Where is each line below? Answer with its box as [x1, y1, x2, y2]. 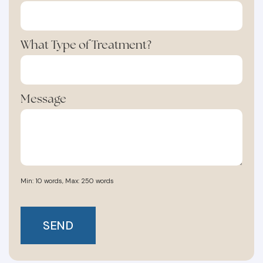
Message [21, 73, 66, 89]
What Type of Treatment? [21, 19, 151, 35]
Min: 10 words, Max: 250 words [21, 159, 114, 167]
